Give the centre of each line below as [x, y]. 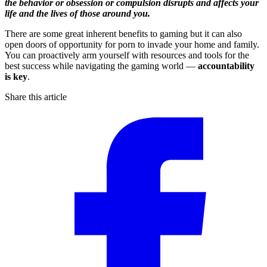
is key [16, 76]
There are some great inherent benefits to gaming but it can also [123, 33]
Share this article [36, 97]
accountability [226, 66]
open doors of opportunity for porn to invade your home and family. [132, 44]
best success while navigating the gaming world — [101, 66]
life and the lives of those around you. [77, 13]
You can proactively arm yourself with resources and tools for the [127, 55]
